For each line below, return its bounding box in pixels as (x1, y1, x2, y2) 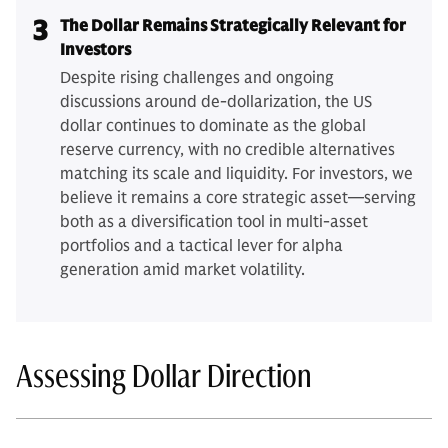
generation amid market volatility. (60, 260, 305, 280)
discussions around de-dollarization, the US (60, 92, 372, 112)
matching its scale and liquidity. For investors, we (60, 164, 413, 184)
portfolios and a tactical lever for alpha (60, 236, 343, 256)
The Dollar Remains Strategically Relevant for (60, 16, 406, 36)
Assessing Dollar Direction (16, 356, 312, 396)
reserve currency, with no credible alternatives (60, 140, 395, 160)
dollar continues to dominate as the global (60, 116, 366, 136)
